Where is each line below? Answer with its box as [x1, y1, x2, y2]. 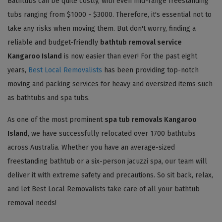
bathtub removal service [100, 38, 182, 47]
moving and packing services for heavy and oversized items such [7, 79, 213, 88]
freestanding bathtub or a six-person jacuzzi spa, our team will [7, 157, 207, 166]
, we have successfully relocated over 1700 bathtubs [28, 129, 196, 138]
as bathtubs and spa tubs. [7, 93, 90, 102]
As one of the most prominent [7, 115, 105, 124]
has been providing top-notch [102, 65, 199, 74]
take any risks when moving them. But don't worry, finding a [7, 24, 196, 33]
